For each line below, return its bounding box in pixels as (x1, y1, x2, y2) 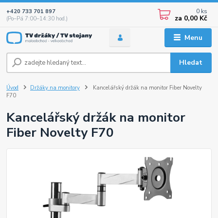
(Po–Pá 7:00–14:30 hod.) (6, 15, 68, 22)
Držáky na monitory (30, 84, 80, 91)
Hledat (179, 57, 203, 67)
